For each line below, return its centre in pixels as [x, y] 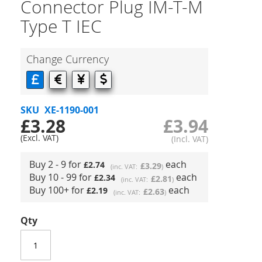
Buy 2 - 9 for [56, 164]
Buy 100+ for [58, 190]
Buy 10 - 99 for [62, 177]
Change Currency [68, 59]
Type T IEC [61, 26]
